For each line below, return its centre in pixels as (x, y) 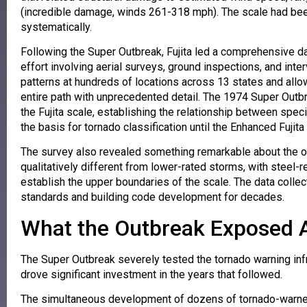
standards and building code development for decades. (152, 197)
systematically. (56, 27)
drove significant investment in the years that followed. (151, 274)
